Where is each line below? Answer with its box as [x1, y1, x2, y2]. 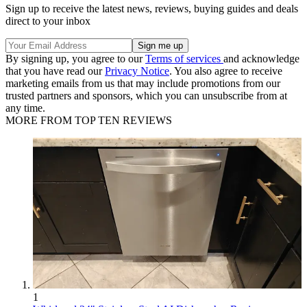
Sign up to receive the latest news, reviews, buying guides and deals [5, 2, 298, 14]
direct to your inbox [5, 14, 90, 27]
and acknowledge [223, 52, 299, 64]
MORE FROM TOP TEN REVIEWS [5, 114, 172, 126]
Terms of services [145, 52, 223, 64]
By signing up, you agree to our [5, 52, 145, 64]
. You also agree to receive [169, 64, 282, 77]
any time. [5, 101, 45, 114]
